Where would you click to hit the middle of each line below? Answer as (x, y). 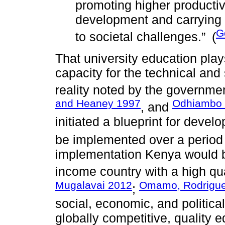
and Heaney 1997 (98, 103)
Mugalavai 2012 (94, 185)
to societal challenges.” (140, 37)
